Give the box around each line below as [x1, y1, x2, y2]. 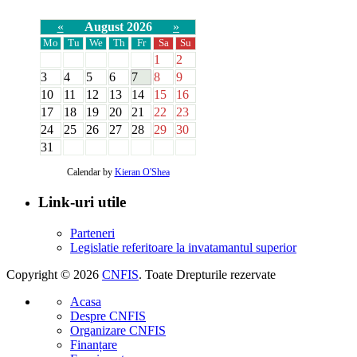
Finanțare [70, 337, 117, 351]
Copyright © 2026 [6, 267, 102, 281]
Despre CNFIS [70, 308, 146, 323]
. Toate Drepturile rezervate [139, 267, 276, 281]
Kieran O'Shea [114, 167, 170, 178]
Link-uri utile [38, 193, 126, 210]
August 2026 [84, 20, 152, 34]
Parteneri [70, 226, 115, 240]
